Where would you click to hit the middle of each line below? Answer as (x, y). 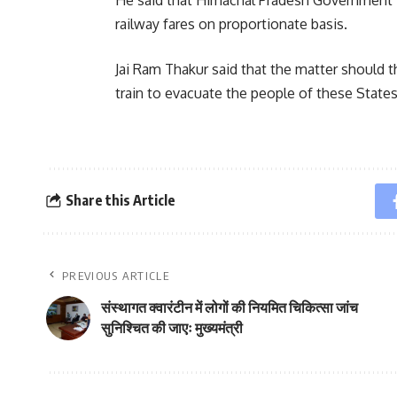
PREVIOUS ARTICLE (116, 275)
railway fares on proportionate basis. (231, 23)
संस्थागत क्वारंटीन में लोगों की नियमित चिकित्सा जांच (230, 307)
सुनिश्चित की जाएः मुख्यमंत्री (172, 327)
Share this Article (120, 201)
